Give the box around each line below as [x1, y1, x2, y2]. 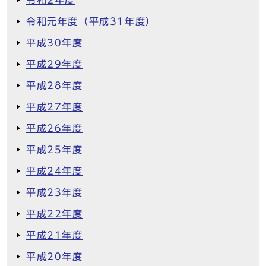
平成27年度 [26, 102, 83, 112]
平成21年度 [26, 230, 83, 240]
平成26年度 [26, 123, 83, 133]
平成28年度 [26, 81, 83, 90]
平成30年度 [26, 38, 83, 47]
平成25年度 [26, 145, 83, 154]
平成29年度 [26, 59, 83, 69]
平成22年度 [26, 209, 83, 218]
